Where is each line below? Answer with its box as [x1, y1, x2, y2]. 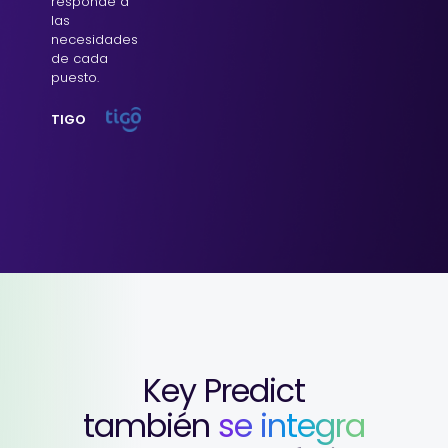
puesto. [51, 67, 99, 87]
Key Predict [143, 367, 305, 413]
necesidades [51, 29, 138, 49]
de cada [51, 48, 108, 68]
